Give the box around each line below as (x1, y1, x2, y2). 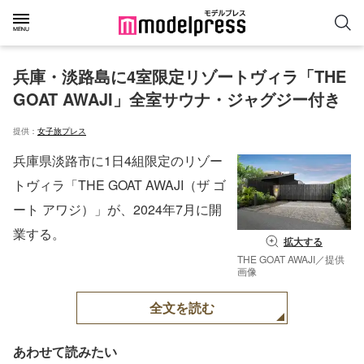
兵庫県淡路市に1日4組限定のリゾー (13, 151, 223, 170)
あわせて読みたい (13, 342, 117, 362)
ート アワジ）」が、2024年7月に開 (13, 200, 222, 219)
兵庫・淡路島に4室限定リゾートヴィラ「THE (13, 64, 351, 88)
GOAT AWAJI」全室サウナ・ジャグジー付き (13, 87, 340, 110)
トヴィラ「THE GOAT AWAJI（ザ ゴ (13, 175, 226, 194)
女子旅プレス (37, 125, 86, 136)
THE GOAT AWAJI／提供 (237, 252, 344, 266)
